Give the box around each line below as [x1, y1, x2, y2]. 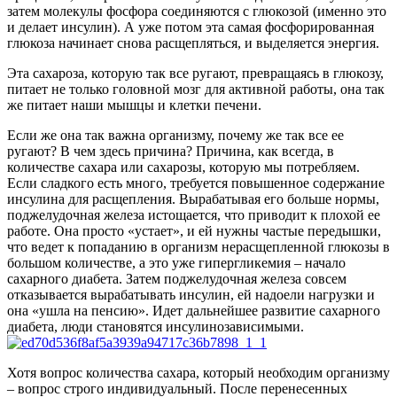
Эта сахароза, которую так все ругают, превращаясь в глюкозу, [7, 66, 384, 82]
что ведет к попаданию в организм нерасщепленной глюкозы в [7, 239, 390, 255]
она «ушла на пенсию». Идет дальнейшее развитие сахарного [7, 303, 380, 319]
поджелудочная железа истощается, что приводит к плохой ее [7, 207, 380, 223]
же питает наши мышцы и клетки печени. [7, 97, 261, 113]
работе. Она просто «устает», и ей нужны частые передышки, [7, 223, 381, 239]
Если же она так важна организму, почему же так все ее [7, 128, 344, 144]
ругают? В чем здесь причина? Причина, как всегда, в [7, 144, 334, 160]
